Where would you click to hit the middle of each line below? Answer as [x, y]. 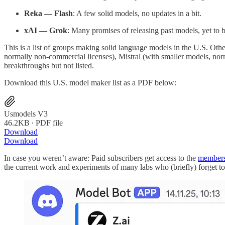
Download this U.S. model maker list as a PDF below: [90, 82]
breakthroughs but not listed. [49, 65]
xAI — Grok [46, 30]
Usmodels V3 [26, 114]
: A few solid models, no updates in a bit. [137, 13]
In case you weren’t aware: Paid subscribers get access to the [101, 158]
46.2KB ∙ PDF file [33, 123]
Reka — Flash [48, 13]
